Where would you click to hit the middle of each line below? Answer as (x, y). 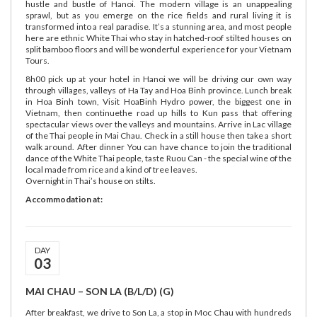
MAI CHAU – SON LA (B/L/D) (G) (100, 291)
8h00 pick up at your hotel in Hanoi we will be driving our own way (158, 79)
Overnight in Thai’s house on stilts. (91, 181)
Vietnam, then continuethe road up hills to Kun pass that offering (158, 113)
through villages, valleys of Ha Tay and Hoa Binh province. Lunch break (158, 90)
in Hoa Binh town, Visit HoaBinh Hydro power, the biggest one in (158, 102)
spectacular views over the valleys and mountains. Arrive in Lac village (158, 124)
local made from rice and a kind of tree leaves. (111, 169)
